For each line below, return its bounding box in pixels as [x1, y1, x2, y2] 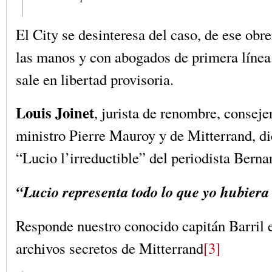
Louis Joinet [16, 101, 94, 124]
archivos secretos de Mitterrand [16, 237, 203, 258]
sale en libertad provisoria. [16, 69, 174, 89]
